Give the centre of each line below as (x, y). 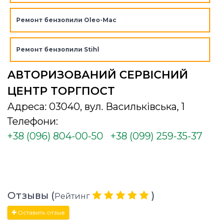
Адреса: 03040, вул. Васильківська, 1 (96, 106)
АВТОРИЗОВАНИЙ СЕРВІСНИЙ (98, 75)
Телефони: (33, 121)
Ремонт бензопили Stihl (57, 49)
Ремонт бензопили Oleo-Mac (66, 20)
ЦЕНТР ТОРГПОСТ (61, 91)
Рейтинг (72, 196)
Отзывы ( (31, 195)
